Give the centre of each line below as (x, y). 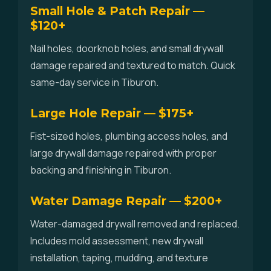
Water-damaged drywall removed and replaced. (135, 224)
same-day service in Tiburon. (94, 82)
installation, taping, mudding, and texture (119, 258)
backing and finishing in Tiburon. (101, 170)
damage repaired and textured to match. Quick (133, 65)
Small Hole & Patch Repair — (117, 11)
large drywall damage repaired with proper (123, 153)
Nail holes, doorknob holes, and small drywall (127, 48)
